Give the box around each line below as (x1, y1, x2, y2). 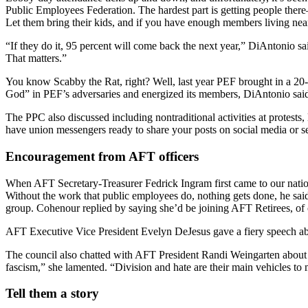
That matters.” (5, 52, 67, 65)
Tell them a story (5, 286, 99, 301)
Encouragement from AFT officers (5, 148, 199, 164)
